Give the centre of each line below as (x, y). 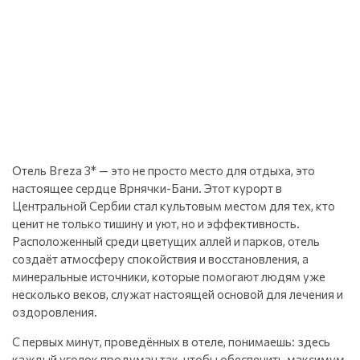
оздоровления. (55, 312)
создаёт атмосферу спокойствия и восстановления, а (160, 259)
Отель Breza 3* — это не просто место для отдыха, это (164, 171)
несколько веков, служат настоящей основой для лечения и (178, 295)
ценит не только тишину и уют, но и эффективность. (156, 224)
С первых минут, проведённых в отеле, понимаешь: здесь (171, 342)
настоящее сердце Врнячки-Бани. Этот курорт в (147, 188)
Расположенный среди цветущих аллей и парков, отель (166, 241)
